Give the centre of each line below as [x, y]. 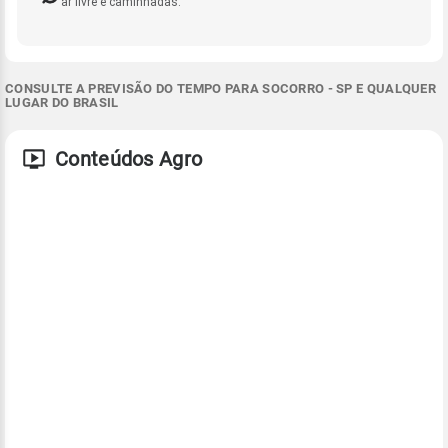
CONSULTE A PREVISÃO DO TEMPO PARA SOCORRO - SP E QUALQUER [221, 88]
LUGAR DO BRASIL [62, 102]
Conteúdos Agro [129, 158]
